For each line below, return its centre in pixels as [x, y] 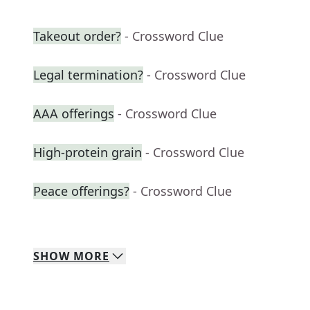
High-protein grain [88, 153]
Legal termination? [88, 75]
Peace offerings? [81, 191]
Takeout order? [77, 36]
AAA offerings [74, 114]
